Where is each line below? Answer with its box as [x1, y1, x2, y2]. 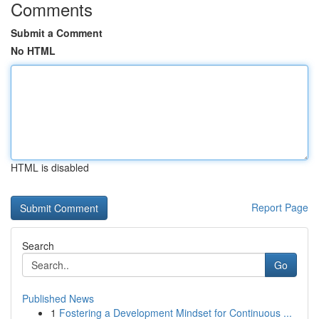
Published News [22, 291, 94, 305]
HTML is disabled [11, 160, 89, 174]
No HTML [11, 43, 56, 58]
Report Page [251, 200, 308, 214]
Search [22, 239, 54, 253]
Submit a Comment [11, 26, 103, 40]
